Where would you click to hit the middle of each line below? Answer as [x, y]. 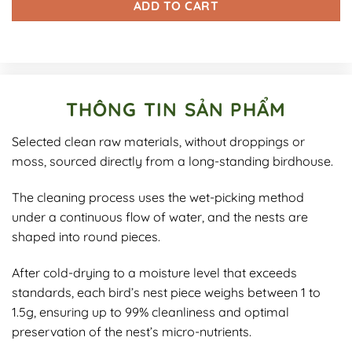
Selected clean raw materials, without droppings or [158, 141]
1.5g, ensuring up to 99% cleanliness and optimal [150, 312]
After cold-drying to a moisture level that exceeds [154, 272]
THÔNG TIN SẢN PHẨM [176, 109]
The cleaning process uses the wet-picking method [158, 197]
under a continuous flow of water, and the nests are [160, 216]
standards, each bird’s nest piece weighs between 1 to [166, 292]
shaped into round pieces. [86, 236]
